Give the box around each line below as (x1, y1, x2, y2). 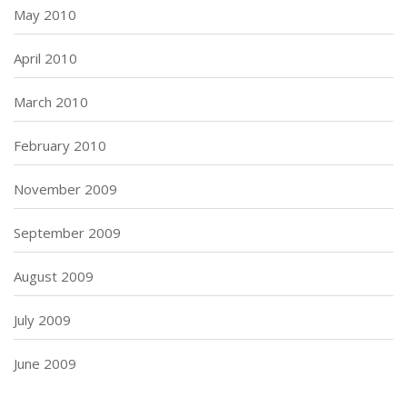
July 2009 (14, 310, 71, 329)
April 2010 (14, 48, 77, 67)
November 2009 (14, 179, 117, 198)
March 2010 (14, 92, 88, 111)
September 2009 (14, 223, 121, 242)
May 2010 (14, 5, 76, 24)
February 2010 (14, 135, 106, 154)
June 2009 (14, 353, 76, 372)
